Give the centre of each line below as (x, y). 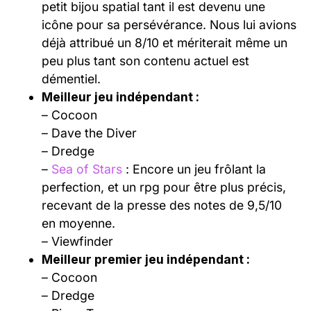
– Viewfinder (77, 241)
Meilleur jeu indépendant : (120, 96)
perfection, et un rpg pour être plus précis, (164, 187)
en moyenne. (78, 223)
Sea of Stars (87, 169)
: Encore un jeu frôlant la (194, 169)
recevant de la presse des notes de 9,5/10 (162, 205)
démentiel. (71, 78)
